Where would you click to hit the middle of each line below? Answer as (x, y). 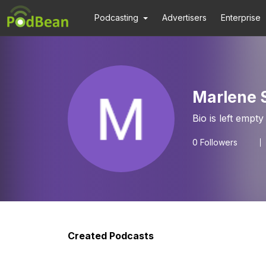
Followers (218, 142)
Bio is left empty (228, 118)
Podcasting (116, 18)
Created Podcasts (111, 236)
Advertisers (185, 18)
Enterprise (241, 18)
